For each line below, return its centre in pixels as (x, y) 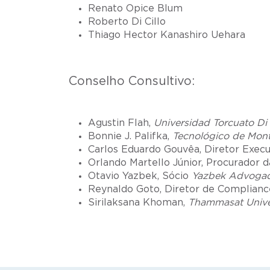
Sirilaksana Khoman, (138, 203)
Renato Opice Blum (135, 9)
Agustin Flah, (121, 123)
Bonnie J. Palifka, (130, 137)
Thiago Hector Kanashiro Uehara (167, 35)
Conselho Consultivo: (132, 82)
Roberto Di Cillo (127, 22)
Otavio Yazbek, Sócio (140, 176)
